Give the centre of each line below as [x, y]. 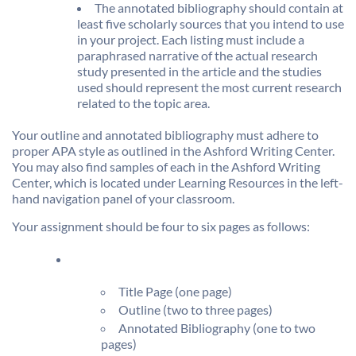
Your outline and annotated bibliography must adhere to [165, 135]
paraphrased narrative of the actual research [197, 55]
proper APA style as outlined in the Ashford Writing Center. [173, 151]
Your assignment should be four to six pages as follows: [161, 226]
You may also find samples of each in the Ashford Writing [166, 167]
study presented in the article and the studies [199, 71]
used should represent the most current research [209, 87]
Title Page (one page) [175, 291]
